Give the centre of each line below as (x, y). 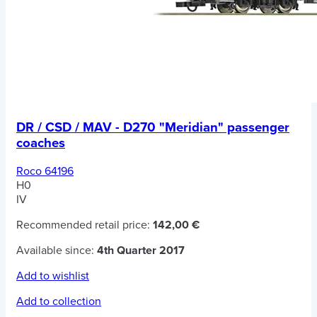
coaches (41, 143)
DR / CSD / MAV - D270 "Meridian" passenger (153, 128)
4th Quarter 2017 (141, 250)
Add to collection (59, 301)
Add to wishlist (53, 276)
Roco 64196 (45, 171)
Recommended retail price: (85, 225)
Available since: (57, 250)
